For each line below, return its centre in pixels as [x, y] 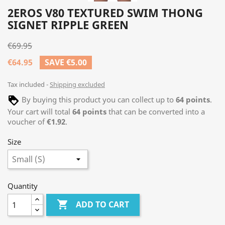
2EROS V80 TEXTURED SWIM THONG [105, 13]
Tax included [27, 84]
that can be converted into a [156, 111]
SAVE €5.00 [66, 62]
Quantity [23, 186]
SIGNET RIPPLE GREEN [68, 25]
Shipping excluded [77, 84]
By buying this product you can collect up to [98, 100]
